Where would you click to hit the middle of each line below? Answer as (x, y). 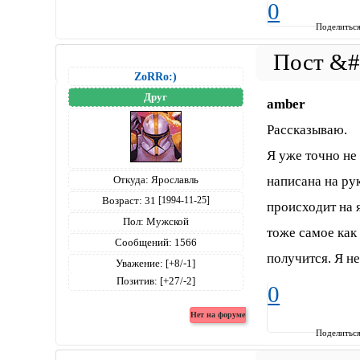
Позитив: (137, 281)
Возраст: (122, 200)
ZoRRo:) (156, 76)
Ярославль (173, 180)
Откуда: (131, 180)
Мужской (166, 221)
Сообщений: (143, 242)
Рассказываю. (307, 129)
